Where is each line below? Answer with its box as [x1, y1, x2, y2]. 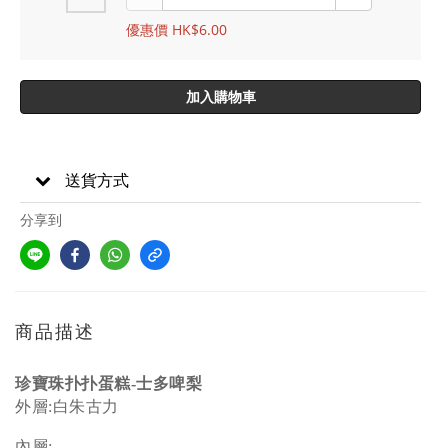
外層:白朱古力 [15, 398, 119, 415]
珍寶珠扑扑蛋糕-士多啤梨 [15, 375, 207, 392]
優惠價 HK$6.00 [126, 20, 227, 39]
